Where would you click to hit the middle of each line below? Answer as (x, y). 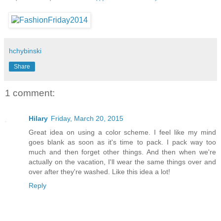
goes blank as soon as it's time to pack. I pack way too (122, 142)
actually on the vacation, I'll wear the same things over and (122, 162)
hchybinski (25, 51)
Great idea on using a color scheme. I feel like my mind (122, 132)
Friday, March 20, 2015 (87, 119)
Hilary (38, 119)
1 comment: (30, 93)
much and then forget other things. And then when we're (122, 152)
